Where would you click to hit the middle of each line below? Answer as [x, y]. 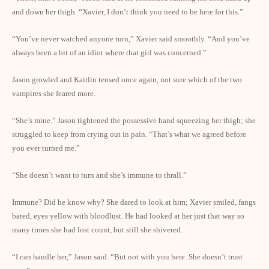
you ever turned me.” [46, 148]
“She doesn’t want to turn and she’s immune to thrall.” [99, 175]
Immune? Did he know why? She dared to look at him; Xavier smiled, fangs [134, 202]
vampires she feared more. [54, 93]
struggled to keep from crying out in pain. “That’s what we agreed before [129, 134]
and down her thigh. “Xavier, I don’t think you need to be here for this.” [128, 12]
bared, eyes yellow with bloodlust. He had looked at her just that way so [128, 216]
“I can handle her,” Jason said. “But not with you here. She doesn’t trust [127, 257]
